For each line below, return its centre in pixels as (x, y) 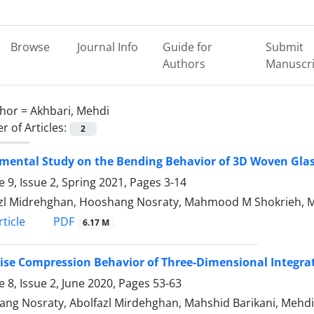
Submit (284, 47)
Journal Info (107, 47)
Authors (184, 64)
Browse (30, 47)
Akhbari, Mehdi (70, 111)
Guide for (188, 47)
